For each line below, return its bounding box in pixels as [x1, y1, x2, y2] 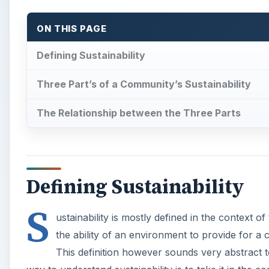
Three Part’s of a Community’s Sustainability [37, 78, 251, 91]
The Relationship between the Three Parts [37, 106, 241, 119]
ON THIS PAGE [37, 23, 107, 34]
